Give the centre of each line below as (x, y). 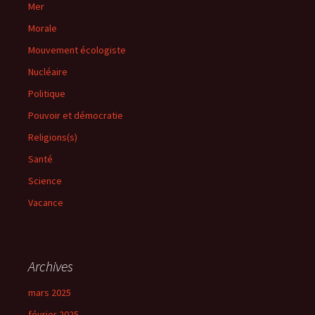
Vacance (46, 202)
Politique (47, 94)
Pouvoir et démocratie (76, 115)
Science (45, 181)
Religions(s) (53, 137)
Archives (51, 266)
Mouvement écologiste (77, 50)
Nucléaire (48, 72)
